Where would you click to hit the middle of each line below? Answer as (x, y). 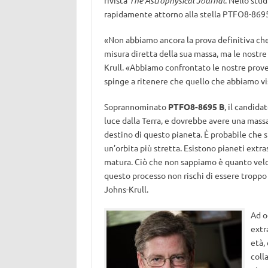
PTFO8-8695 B (196, 106)
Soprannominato (136, 106)
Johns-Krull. (126, 189)
